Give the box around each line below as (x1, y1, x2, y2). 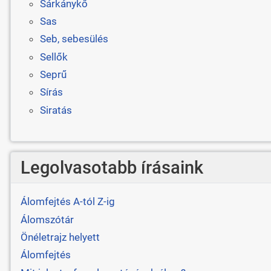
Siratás (39, 103, 72, 116)
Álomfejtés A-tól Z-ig (20, 195, 115, 208)
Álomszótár (20, 213, 74, 226)
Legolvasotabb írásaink (20, 157, 203, 178)
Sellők (39, 50, 68, 63)
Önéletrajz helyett (20, 230, 100, 243)
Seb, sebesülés (39, 33, 108, 45)
